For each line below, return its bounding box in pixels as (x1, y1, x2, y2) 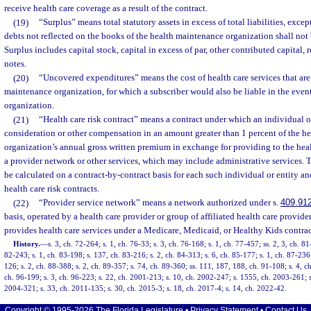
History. (13, 239, 41, 248)
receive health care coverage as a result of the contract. (4, 3, 208, 14)
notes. (4, 58, 26, 69)
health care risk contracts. (4, 183, 99, 194)
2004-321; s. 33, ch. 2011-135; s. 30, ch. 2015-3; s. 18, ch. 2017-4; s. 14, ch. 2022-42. (4, 283, 287, 292)
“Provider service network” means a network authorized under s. (38, 197, 280, 208)
